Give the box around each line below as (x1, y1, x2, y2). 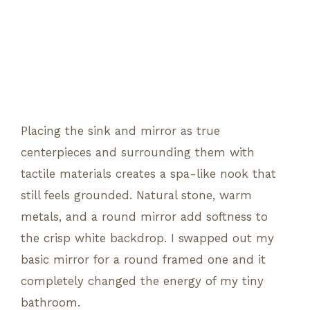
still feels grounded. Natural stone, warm (21, 188, 252, 202)
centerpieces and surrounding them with (21, 145, 255, 159)
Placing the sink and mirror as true (21, 123, 220, 138)
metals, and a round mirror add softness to (21, 209, 268, 224)
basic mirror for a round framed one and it (21, 252, 266, 266)
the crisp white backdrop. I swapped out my (21, 230, 274, 245)
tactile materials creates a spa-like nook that (21, 166, 276, 181)
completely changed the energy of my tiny (21, 273, 264, 288)
